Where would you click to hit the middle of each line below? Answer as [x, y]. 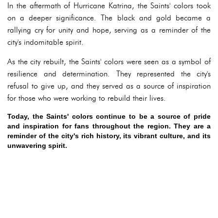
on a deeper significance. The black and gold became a [109, 18]
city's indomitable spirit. [45, 42]
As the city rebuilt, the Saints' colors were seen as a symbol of [109, 62]
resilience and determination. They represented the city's [109, 74]
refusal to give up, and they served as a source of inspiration [109, 86]
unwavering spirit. [37, 145]
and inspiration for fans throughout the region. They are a [109, 126]
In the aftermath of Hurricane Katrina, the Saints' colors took [109, 6]
